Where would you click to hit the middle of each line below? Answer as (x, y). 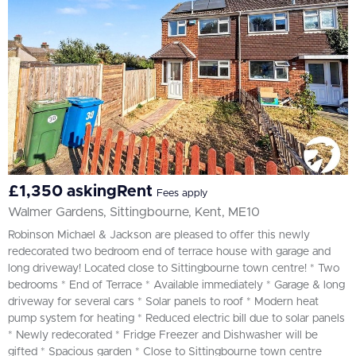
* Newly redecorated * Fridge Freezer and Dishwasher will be (163, 336)
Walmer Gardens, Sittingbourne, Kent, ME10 (134, 213)
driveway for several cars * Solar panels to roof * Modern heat (163, 302)
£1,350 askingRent (82, 192)
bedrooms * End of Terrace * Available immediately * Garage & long (176, 286)
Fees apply (182, 194)
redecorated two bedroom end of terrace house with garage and (169, 252)
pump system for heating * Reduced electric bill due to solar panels (176, 319)
